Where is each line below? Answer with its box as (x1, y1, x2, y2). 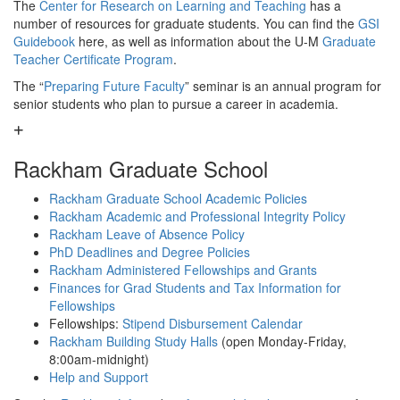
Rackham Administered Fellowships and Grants (49, 261, 317, 279)
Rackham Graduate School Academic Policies (49, 189, 307, 207)
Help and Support (49, 368, 148, 386)
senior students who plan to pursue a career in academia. (13, 95, 338, 112)
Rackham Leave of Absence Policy (49, 225, 245, 243)
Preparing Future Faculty (44, 77, 185, 95)
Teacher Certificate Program (13, 50, 173, 68)
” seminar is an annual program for (185, 77, 381, 95)
